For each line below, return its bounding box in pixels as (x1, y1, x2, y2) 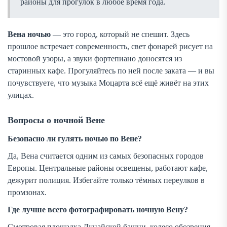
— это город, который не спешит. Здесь (51, 30, 190, 39)
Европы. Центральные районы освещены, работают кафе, (8, 164, 208, 173)
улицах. (8, 91, 34, 100)
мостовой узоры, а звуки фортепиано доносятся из (8, 54, 182, 63)
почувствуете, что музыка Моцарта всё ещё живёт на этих (8, 79, 209, 88)
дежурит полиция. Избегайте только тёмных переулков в (8, 176, 205, 185)
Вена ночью (8, 30, 51, 39)
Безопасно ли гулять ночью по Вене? (8, 134, 142, 143)
